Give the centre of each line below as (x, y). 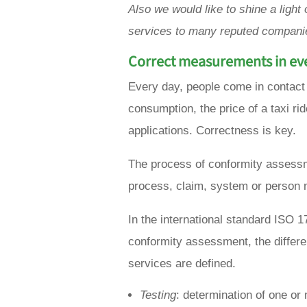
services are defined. (182, 264)
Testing (158, 295)
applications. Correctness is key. (212, 131)
